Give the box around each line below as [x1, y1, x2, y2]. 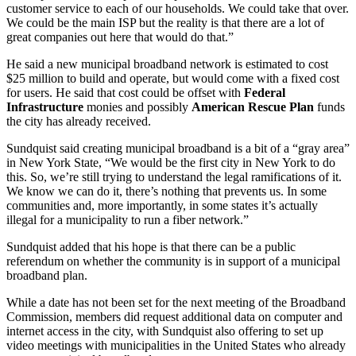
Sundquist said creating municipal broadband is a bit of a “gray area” [6, 141, 350, 155]
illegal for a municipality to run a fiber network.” [6, 212, 249, 226]
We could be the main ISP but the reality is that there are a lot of [6, 15, 324, 29]
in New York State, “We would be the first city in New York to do [6, 155, 335, 169]
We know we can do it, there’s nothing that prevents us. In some [6, 184, 327, 198]
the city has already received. [6, 114, 151, 128]
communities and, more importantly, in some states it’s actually [6, 198, 318, 212]
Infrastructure [6, 99, 83, 114]
